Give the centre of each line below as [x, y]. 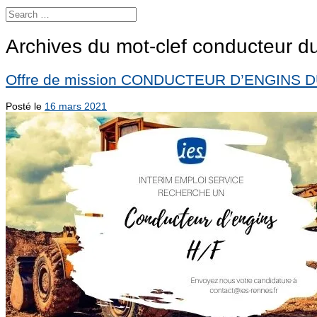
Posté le [25, 106]
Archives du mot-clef [99, 46]
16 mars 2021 [76, 106]
